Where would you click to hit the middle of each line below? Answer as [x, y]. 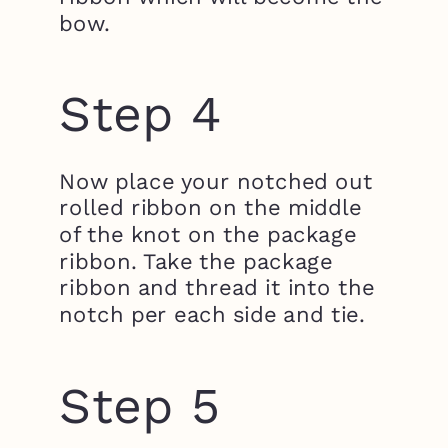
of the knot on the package [208, 234]
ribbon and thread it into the [217, 287]
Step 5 [140, 405]
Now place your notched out [216, 180]
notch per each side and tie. [212, 313]
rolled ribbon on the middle [210, 207]
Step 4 [140, 114]
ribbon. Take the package [196, 260]
